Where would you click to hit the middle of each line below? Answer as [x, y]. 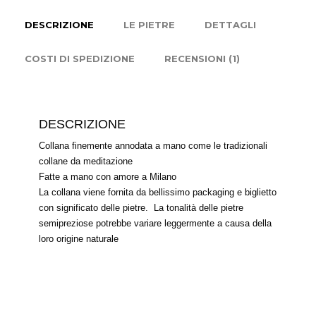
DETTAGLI [230, 24]
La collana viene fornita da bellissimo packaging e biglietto [158, 192]
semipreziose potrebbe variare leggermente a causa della [155, 223]
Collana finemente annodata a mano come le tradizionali [153, 145]
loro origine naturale [79, 238]
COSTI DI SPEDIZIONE [80, 58]
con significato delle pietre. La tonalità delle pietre [141, 207]
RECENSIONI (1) [202, 58]
